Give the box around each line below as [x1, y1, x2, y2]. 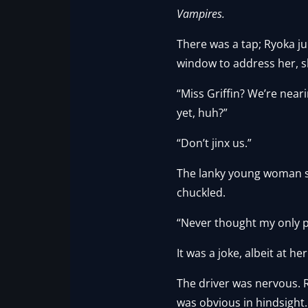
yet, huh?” [177, 104, 228, 120]
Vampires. [177, 5, 225, 21]
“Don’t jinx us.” [177, 135, 252, 151]
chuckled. [177, 184, 226, 200]
